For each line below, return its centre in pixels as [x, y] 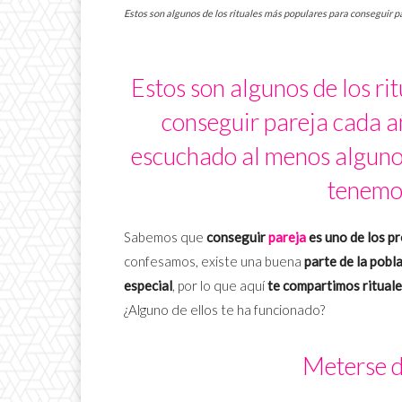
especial [148, 286]
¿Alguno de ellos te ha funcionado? [224, 310]
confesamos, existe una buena [214, 262]
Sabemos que [165, 237]
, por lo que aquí [218, 286]
